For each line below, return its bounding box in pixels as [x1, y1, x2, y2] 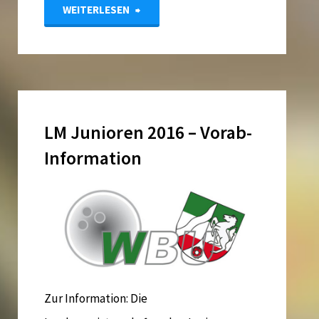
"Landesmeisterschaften [140, 1, 262, 18]
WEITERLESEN [62, 3, 130, 17]
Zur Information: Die [44, 290, 148, 306]
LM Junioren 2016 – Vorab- [44, 120, 253, 144]
